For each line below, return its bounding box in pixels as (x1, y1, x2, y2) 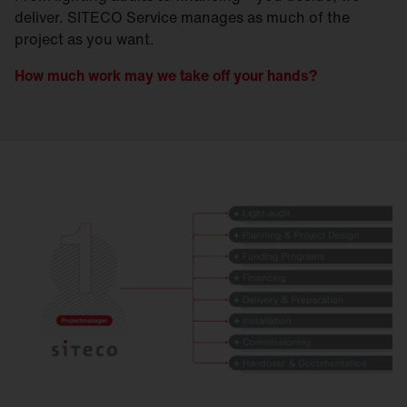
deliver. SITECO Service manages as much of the (15, 6, 350, 29)
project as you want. (15, 28, 154, 51)
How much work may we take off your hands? (15, 65, 317, 87)
